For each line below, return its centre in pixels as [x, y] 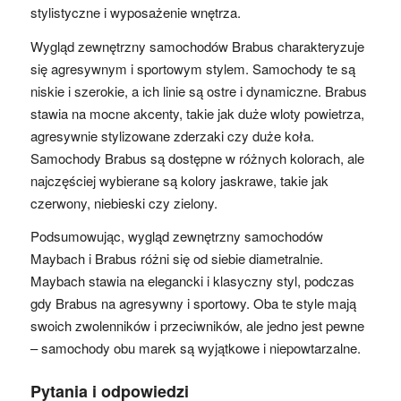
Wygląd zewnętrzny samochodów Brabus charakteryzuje [197, 46]
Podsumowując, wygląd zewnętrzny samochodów [176, 236]
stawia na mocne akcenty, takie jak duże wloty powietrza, [197, 113]
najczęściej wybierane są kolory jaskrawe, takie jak [179, 180]
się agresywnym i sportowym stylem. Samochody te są [192, 68]
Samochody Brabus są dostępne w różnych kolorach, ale [197, 158]
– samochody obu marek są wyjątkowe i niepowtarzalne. [195, 348]
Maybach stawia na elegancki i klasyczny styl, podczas [192, 281]
